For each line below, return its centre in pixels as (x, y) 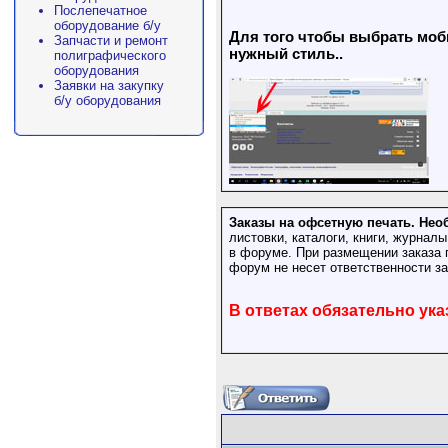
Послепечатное (100, 10)
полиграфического (110, 55)
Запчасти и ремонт (111, 40)
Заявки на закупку (109, 85)
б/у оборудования (107, 100)
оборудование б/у (107, 25)
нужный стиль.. (286, 54)
